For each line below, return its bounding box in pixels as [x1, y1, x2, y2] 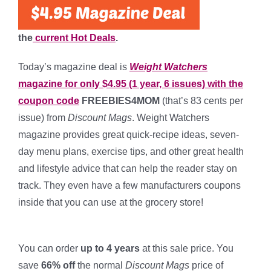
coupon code [18, 96, 79, 106]
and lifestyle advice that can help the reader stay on [18, 163, 237, 174]
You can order [18, 243, 80, 253]
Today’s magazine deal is [18, 62, 129, 72]
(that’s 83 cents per [160, 96, 243, 106]
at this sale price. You [140, 243, 233, 253]
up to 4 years [80, 243, 140, 253]
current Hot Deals [33, 33, 116, 43]
